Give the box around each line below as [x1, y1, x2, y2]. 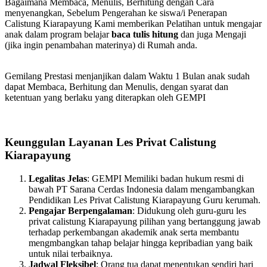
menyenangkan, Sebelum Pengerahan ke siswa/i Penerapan [5, 8, 227, 18]
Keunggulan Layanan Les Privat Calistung [5, 136, 216, 149]
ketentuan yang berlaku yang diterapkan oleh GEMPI [5, 92, 206, 103]
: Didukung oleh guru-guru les [132, 205, 246, 216]
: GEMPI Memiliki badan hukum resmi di [87, 173, 244, 184]
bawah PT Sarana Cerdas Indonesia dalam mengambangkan [29, 184, 254, 194]
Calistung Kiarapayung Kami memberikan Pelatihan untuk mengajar [5, 18, 262, 29]
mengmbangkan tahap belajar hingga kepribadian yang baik [29, 237, 253, 248]
